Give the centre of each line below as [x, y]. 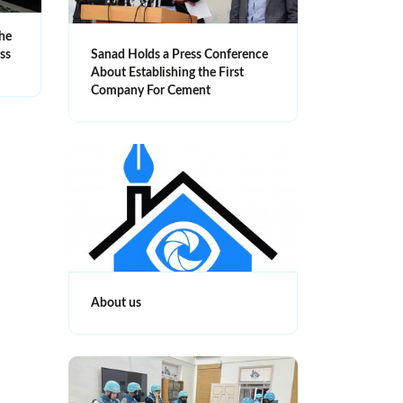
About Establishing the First [167, 73]
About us [116, 303]
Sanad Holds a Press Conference [179, 55]
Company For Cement [151, 91]
